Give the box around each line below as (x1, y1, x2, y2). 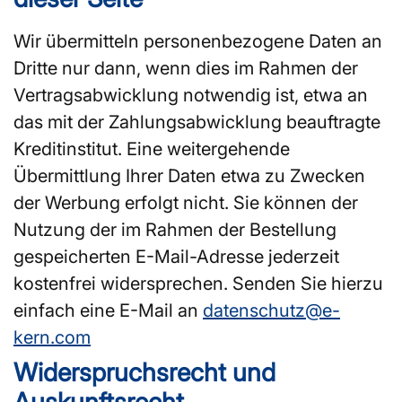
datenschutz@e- (203, 299, 340, 321)
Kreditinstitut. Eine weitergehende (13, 137, 290, 160)
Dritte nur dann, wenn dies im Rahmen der (13, 57, 358, 79)
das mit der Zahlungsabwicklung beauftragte (13, 110, 380, 133)
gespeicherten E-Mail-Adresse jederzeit (13, 245, 339, 267)
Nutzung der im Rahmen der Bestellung (13, 218, 336, 240)
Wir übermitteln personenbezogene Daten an (13, 30, 382, 52)
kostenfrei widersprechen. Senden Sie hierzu (13, 272, 383, 294)
